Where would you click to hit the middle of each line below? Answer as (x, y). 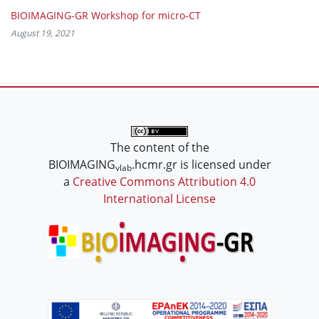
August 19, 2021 (43, 33)
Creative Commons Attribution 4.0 (164, 181)
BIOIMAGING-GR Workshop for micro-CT (106, 15)
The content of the (159, 147)
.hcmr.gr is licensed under (201, 164)
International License (159, 198)
